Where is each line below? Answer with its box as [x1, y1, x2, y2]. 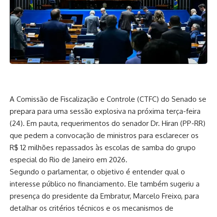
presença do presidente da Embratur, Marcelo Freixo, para [10, 191, 199, 201]
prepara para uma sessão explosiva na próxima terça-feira [10, 106, 201, 116]
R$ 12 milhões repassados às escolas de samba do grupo [10, 142, 196, 152]
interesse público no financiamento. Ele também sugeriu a [10, 179, 200, 188]
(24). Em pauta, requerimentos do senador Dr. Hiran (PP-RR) [10, 118, 205, 128]
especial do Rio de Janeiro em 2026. [10, 155, 127, 164]
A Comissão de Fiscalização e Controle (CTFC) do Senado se [10, 94, 206, 104]
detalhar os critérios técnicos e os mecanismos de [10, 203, 173, 213]
